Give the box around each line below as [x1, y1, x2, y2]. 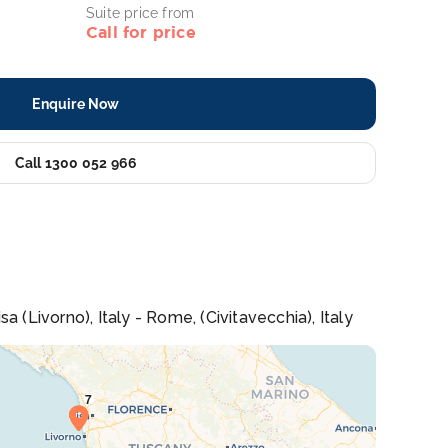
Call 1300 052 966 [14, 155, 138, 171]
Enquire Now [32, 96, 120, 112]
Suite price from [86, 5, 195, 21]
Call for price [86, 23, 196, 41]
